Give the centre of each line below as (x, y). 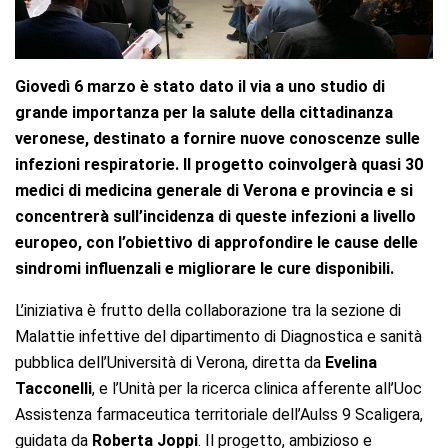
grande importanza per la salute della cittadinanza (204, 112)
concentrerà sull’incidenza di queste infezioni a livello (215, 216)
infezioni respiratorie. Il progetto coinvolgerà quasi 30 (219, 164)
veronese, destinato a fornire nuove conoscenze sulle (217, 138)
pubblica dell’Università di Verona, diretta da (170, 362)
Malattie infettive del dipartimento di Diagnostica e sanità (218, 336)
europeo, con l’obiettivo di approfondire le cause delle (216, 242)
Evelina (351, 362)
